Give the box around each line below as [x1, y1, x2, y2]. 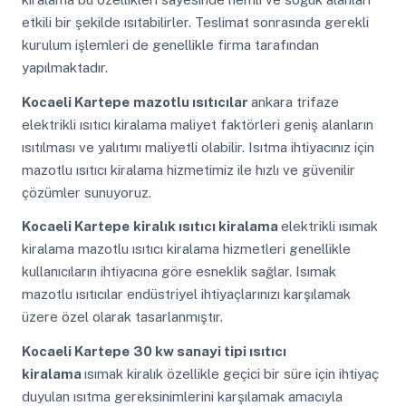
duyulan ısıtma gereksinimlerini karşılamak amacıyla [21, 388, 343, 404]
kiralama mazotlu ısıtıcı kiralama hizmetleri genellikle [21, 241, 351, 257]
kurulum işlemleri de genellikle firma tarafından [21, 37, 319, 53]
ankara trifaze [250, 93, 339, 110]
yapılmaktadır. [21, 60, 108, 76]
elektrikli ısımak [280, 218, 378, 235]
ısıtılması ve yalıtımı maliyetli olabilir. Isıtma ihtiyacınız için [21, 139, 374, 155]
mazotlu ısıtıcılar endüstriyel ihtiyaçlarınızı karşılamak [21, 286, 351, 303]
